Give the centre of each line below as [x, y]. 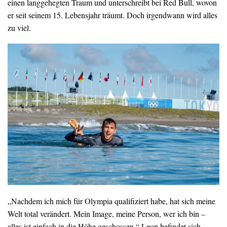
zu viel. [19, 27]
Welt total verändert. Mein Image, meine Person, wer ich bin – [106, 213]
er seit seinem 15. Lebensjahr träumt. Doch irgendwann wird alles [112, 15]
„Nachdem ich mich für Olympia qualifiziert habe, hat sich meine [111, 201]
